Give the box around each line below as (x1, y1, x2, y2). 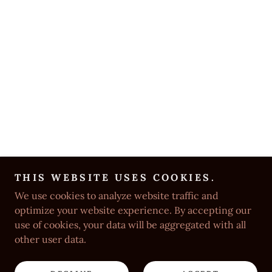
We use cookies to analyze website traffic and (15, 189, 219, 202)
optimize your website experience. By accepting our (15, 204, 251, 216)
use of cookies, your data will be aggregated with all (15, 219, 246, 231)
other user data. (15, 233, 86, 245)
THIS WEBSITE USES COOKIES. (15, 171, 216, 183)
